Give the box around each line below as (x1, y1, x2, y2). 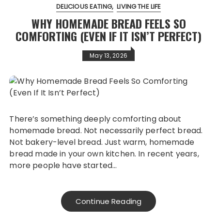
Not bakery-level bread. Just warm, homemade (9, 137, 194, 148)
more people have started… (9, 160, 117, 171)
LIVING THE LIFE (117, 2, 161, 12)
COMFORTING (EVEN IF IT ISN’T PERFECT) (15, 27, 201, 45)
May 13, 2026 (90, 51, 127, 60)
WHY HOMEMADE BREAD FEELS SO (31, 15, 186, 32)
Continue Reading (75, 196, 142, 207)
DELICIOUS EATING (56, 2, 112, 12)
